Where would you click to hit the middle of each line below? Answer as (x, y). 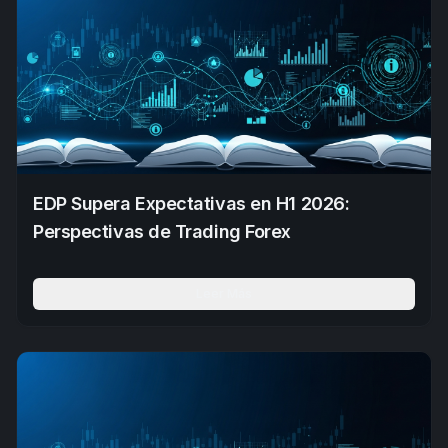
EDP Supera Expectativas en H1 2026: (191, 203)
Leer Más (224, 293)
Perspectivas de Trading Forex (162, 231)
